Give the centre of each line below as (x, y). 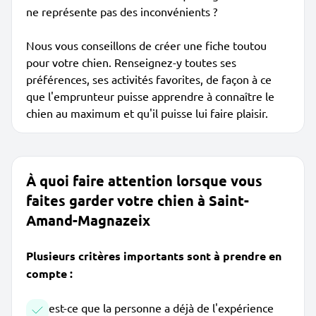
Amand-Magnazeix (88, 220)
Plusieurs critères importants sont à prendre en (154, 256)
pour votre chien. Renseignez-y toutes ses (131, 62)
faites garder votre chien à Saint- (138, 200)
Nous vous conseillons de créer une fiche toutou (146, 45)
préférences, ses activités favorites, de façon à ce (149, 79)
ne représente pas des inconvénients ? (122, 11)
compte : (49, 273)
